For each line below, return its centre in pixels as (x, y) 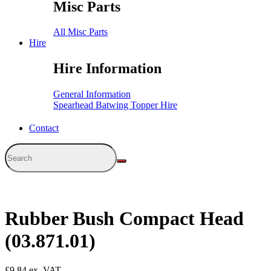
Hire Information (107, 69)
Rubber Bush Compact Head (124, 218)
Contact (44, 128)
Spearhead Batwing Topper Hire (115, 105)
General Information (92, 94)
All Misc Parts (80, 32)
